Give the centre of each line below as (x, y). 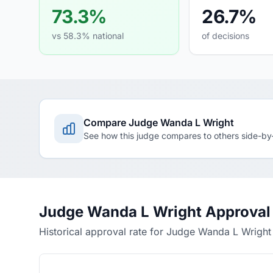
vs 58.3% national (88, 36)
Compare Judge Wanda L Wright (159, 122)
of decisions (226, 36)
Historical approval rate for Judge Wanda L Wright (155, 232)
